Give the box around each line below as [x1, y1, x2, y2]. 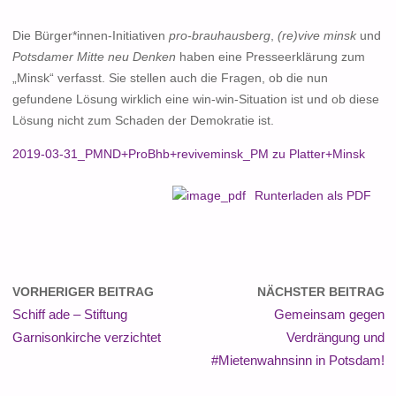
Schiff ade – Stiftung [11, 307, 127, 322]
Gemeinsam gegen [273, 307, 385, 322]
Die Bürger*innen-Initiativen [11, 29, 169, 43]
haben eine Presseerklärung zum [175, 50, 365, 65]
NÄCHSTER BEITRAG [256, 285, 385, 299]
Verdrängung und [286, 330, 385, 345]
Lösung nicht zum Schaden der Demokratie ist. [11, 114, 274, 128]
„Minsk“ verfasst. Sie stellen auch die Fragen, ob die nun [11, 72, 328, 86]
